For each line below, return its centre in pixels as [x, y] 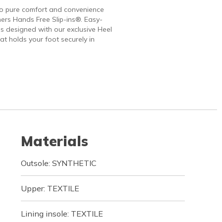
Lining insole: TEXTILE [62, 214]
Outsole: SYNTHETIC [58, 163]
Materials [54, 141]
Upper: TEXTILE [50, 188]
